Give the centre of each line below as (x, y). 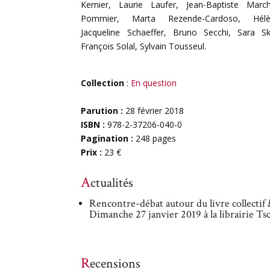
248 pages (156, 138)
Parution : (103, 111)
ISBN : (94, 124)
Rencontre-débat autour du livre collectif (179, 203)
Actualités (112, 183)
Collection (103, 83)
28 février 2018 (155, 111)
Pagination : (108, 138)
